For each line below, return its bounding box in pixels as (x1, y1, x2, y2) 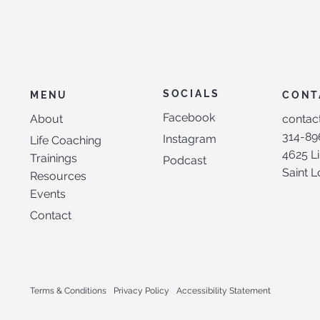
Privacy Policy (113, 285, 169, 296)
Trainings (29, 151, 77, 165)
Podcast (162, 153, 206, 167)
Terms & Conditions (29, 285, 106, 296)
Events (29, 186, 66, 201)
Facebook (162, 110, 215, 124)
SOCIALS (162, 87, 220, 99)
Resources (29, 169, 86, 183)
